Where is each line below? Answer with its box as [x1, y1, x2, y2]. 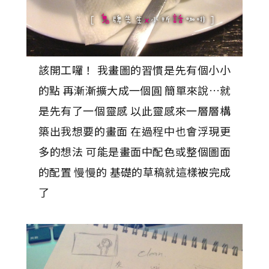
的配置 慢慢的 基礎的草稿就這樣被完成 [38, 163, 231, 180]
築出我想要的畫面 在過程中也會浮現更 [38, 122, 231, 139]
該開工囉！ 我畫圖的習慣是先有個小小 [38, 61, 231, 77]
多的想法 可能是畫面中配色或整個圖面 [38, 143, 231, 159]
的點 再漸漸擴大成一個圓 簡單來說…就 [38, 82, 231, 98]
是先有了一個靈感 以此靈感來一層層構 [38, 102, 231, 118]
